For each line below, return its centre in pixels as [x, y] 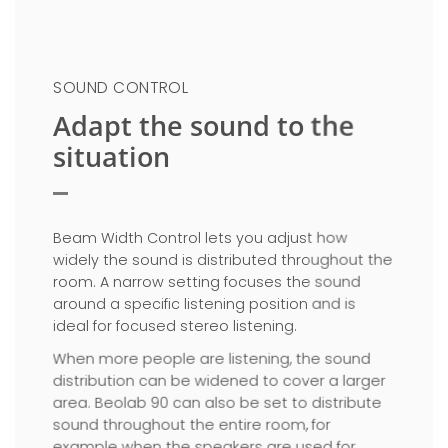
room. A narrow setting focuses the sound [206, 282]
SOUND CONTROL [120, 87]
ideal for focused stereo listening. [174, 326]
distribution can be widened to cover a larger [219, 381]
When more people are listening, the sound [211, 359]
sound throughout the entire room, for [191, 425]
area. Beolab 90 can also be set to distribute [217, 403]
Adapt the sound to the [203, 125]
